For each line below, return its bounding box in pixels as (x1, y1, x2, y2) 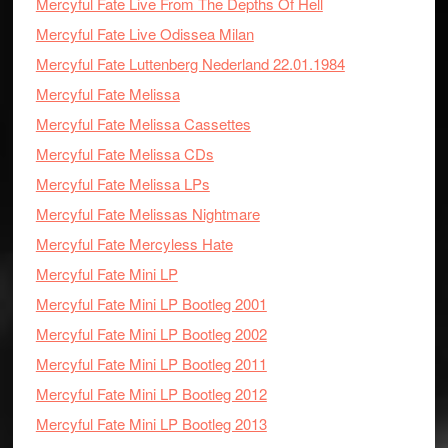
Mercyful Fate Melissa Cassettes (35, 113, 251, 134)
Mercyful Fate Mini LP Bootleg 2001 (35, 293, 267, 314)
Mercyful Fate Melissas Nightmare (35, 203, 260, 224)
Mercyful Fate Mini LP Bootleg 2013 (35, 413, 267, 434)
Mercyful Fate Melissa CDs (35, 143, 214, 164)
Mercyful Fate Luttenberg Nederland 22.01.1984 (35, 53, 345, 74)
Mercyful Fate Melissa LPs (35, 173, 210, 194)
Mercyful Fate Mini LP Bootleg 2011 (35, 353, 267, 374)
